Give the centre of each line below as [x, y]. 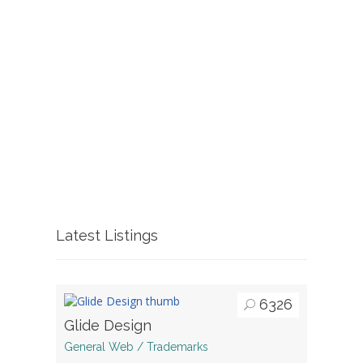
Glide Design [108, 325]
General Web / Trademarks [136, 346]
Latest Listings [107, 235]
